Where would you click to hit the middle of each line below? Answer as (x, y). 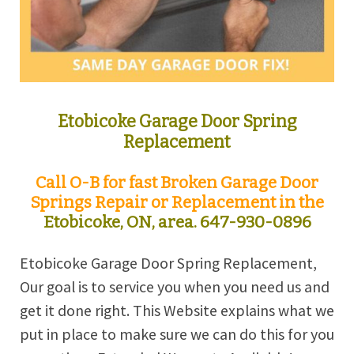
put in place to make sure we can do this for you (177, 335)
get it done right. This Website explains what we (177, 311)
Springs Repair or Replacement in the (177, 202)
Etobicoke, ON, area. (120, 222)
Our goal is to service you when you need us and (175, 287)
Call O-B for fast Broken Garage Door (177, 182)
